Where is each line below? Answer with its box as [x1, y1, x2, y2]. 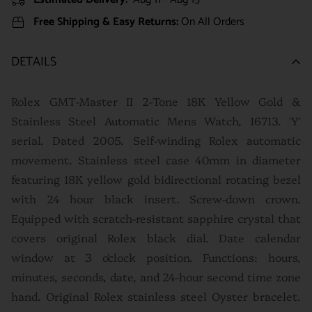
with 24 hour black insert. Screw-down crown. [11, 190, 301, 206]
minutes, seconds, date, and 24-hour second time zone [11, 268, 301, 284]
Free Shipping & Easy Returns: [33, 12, 181, 31]
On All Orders [181, 12, 244, 31]
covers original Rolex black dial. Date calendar [11, 229, 301, 245]
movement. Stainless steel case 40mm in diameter [11, 151, 301, 167]
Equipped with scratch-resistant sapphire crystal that [11, 210, 301, 226]
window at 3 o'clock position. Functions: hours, [11, 249, 301, 265]
